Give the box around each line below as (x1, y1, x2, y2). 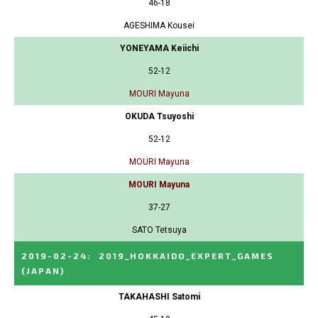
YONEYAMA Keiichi (119, 43, 199, 53)
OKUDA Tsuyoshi (124, 111, 194, 121)
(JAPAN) (21, 265, 65, 275)
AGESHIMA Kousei (124, 20, 194, 31)
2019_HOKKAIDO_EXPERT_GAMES (99, 250, 274, 261)
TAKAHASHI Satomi (118, 291, 200, 302)
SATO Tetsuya (131, 224, 187, 235)
